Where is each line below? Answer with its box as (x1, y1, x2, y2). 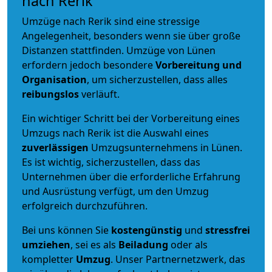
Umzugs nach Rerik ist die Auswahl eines (22, 126, 209, 140)
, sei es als (70, 237, 118, 251)
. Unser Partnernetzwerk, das (110, 252, 245, 266)
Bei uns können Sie (22, 223, 111, 237)
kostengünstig (111, 223, 182, 237)
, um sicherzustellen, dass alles (87, 72, 228, 86)
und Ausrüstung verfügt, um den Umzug (22, 184, 209, 198)
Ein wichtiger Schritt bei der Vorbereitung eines (22, 111, 240, 125)
